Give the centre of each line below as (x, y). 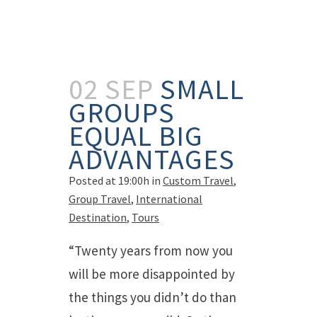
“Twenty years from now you (151, 250)
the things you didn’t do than (152, 297)
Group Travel (100, 199)
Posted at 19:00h (109, 180)
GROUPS (122, 113)
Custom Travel (198, 180)
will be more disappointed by (152, 274)
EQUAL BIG (136, 136)
